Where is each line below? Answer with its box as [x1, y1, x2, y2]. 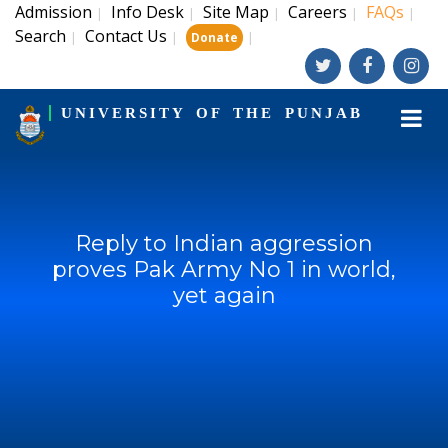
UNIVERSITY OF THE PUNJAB [60, 105, 363, 121]
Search [15, 25, 66, 47]
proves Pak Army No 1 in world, [52, 256, 396, 283]
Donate [191, 29, 238, 46]
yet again [172, 282, 276, 309]
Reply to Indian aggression [75, 230, 373, 257]
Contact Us [85, 25, 167, 47]
